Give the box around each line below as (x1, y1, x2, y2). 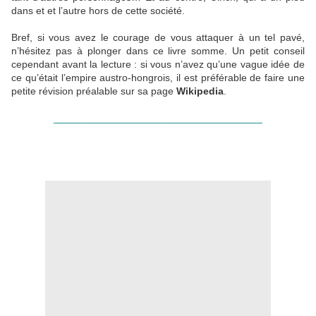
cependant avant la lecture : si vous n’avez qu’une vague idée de (11, 59, 305, 71)
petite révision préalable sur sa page (11, 85, 176, 97)
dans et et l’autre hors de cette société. (11, 5, 185, 17)
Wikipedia (176, 85, 224, 97)
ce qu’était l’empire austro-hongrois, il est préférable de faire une (11, 72, 305, 84)
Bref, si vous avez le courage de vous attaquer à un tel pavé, (11, 32, 305, 44)
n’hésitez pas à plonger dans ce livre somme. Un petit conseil (11, 45, 305, 57)
